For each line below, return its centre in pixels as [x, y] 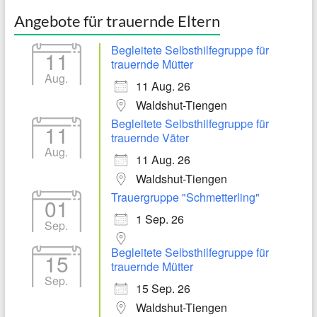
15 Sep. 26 [163, 289]
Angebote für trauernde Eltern [117, 21]
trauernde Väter [150, 138]
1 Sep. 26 [160, 219]
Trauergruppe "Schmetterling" [185, 197]
